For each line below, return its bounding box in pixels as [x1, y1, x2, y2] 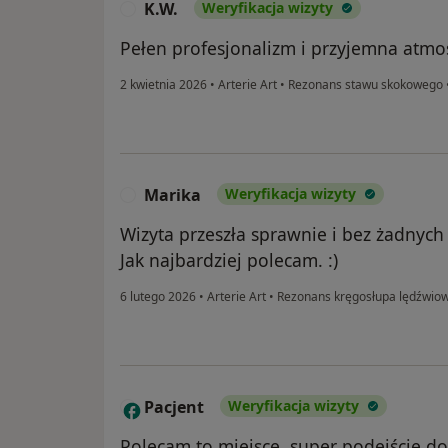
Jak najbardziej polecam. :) [120, 248, 338, 273]
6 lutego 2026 [120, 288, 196, 306]
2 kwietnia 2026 [120, 76, 207, 94]
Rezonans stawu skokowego [285, 76, 443, 94]
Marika [144, 184, 201, 207]
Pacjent [144, 396, 204, 419]
